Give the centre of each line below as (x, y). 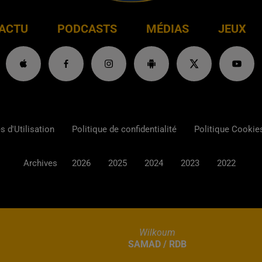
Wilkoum (157, 232)
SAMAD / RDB (157, 244)
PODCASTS (87, 29)
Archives (40, 163)
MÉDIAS (167, 29)
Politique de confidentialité (124, 130)
